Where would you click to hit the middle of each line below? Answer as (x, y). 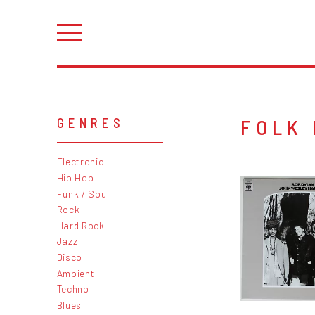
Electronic (80, 162)
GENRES (91, 123)
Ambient (76, 273)
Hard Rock (81, 225)
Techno (73, 289)
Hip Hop (75, 177)
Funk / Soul (83, 193)
